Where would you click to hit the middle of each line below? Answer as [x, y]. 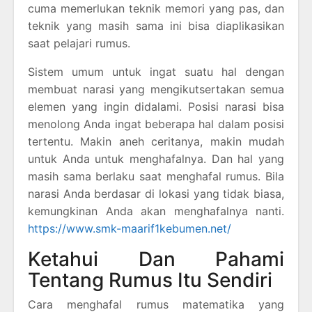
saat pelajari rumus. [79, 43]
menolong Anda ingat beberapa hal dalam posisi [156, 124]
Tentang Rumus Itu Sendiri [150, 280]
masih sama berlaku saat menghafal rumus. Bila [156, 176]
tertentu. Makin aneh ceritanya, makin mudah [156, 141]
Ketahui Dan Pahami [156, 259]
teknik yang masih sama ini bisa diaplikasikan [156, 25]
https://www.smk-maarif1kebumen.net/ [130, 228]
